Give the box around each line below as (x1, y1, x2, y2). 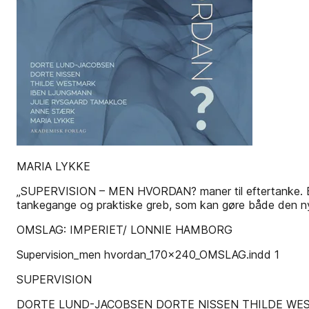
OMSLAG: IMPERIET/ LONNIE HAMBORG (17, 223, 232, 237)
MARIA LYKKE (17, 159, 90, 173)
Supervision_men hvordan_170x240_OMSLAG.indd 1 (17, 248, 279, 261)
